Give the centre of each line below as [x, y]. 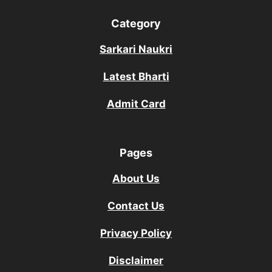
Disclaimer [136, 261]
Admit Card [136, 104]
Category [136, 24]
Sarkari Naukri [136, 49]
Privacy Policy [136, 233]
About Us [136, 179]
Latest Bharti [136, 77]
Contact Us [136, 206]
